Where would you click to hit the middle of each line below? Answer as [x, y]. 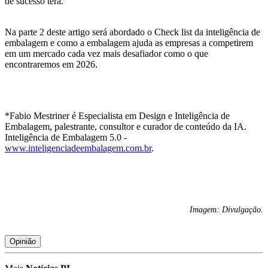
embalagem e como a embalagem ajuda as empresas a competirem [129, 43]
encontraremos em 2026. [51, 65]
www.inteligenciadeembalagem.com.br [78, 148]
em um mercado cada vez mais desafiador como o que [106, 54]
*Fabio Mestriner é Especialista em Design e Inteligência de [117, 116]
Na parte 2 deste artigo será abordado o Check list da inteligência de [133, 32]
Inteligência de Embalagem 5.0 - [66, 138]
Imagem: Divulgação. [226, 210]
